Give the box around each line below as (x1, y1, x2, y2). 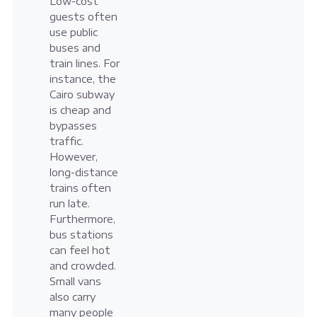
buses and (49, 42, 100, 54)
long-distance (49, 166, 118, 179)
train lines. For (49, 57, 120, 70)
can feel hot (49, 244, 110, 257)
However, (49, 151, 98, 163)
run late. (49, 197, 90, 210)
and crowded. (49, 260, 116, 272)
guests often (49, 11, 117, 23)
